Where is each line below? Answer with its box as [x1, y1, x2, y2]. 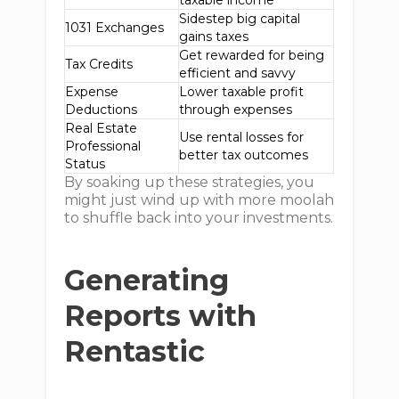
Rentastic [64, 334, 206, 369]
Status [65, 156, 106, 172]
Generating [64, 263, 230, 297]
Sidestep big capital [179, 11, 301, 27]
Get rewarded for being [179, 47, 325, 63]
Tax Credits [65, 56, 134, 72]
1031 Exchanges [65, 20, 165, 36]
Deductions [65, 102, 138, 118]
